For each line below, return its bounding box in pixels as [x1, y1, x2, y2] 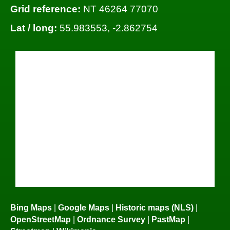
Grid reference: [10, 3, 81, 14]
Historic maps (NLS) [116, 202, 194, 212]
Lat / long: [10, 23, 57, 34]
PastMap [151, 214, 185, 224]
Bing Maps [10, 202, 52, 212]
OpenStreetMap [10, 214, 71, 224]
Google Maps [58, 202, 109, 212]
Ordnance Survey [77, 214, 145, 224]
